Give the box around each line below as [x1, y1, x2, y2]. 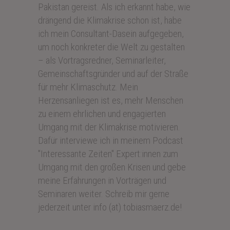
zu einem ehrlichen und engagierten [38, 107, 166, 120]
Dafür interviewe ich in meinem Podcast [38, 134, 183, 146]
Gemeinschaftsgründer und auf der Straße [38, 67, 188, 80]
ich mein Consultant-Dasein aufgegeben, [38, 27, 184, 40]
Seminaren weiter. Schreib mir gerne [38, 187, 169, 200]
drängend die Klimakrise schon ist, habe [38, 14, 182, 26]
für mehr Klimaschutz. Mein [38, 81, 138, 93]
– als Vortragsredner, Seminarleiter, [38, 54, 166, 66]
